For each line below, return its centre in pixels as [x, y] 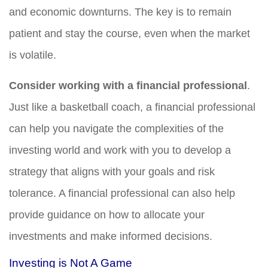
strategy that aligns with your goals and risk [112, 171]
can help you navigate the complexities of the [116, 128]
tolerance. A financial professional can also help [122, 193]
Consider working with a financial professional [128, 85]
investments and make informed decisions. [111, 236]
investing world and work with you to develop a [120, 150]
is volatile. [33, 55]
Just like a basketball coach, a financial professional [132, 107]
